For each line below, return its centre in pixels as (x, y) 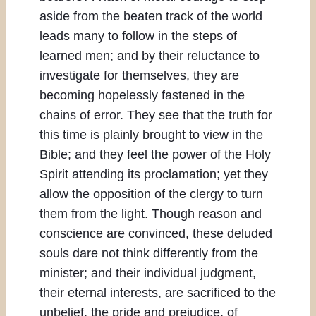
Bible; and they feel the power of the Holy (155, 155)
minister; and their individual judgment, (148, 273)
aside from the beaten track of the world (151, 17)
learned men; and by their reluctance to (150, 56)
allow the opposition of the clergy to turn (151, 194)
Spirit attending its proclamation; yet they (154, 175)
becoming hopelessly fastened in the (142, 96)
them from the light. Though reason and (151, 214)
